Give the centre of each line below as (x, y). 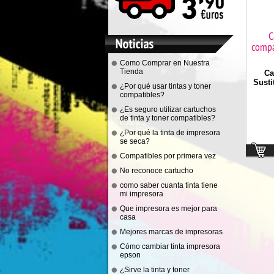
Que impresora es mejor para (168, 209)
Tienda (131, 72)
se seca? (135, 141)
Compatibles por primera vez (168, 156)
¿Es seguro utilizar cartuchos (168, 109)
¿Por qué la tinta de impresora (170, 133)
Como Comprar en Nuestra (165, 63)
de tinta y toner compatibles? (168, 118)
